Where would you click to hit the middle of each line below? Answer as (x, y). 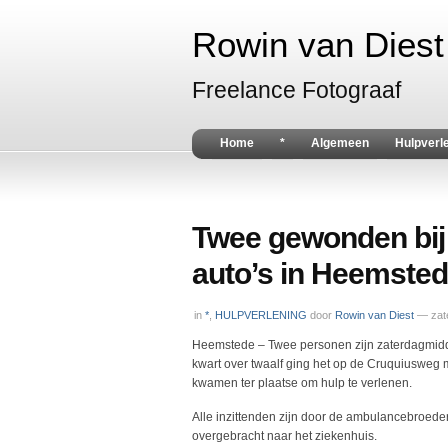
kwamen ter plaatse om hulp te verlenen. (302, 383)
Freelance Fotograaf (296, 90)
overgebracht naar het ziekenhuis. (284, 436)
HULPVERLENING (261, 315)
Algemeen (340, 143)
